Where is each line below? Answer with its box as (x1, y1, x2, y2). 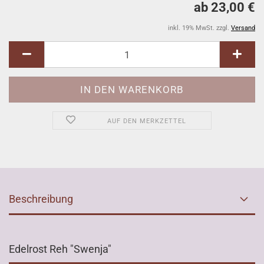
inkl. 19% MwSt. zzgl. (168, 24, 231, 32)
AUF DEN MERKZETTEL (107, 117, 186, 125)
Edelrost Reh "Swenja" (9, 243, 111, 255)
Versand (231, 24, 255, 32)
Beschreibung (9, 193, 73, 205)
